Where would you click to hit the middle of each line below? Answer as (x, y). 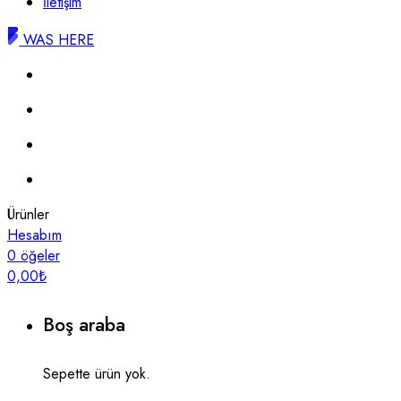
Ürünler (28, 214)
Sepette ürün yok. (97, 373)
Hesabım (34, 235)
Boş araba (84, 324)
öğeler (40, 255)
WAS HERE (57, 39)
